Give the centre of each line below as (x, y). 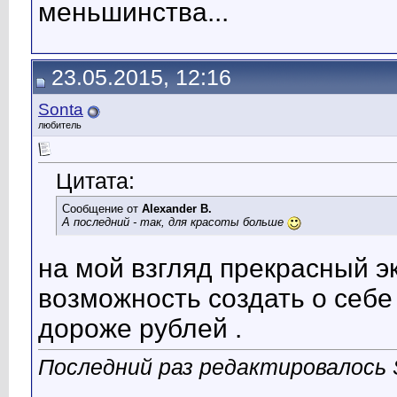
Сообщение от (102, 209)
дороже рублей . (140, 329)
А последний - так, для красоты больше (175, 222)
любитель (60, 125)
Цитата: (95, 181)
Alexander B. (177, 209)
